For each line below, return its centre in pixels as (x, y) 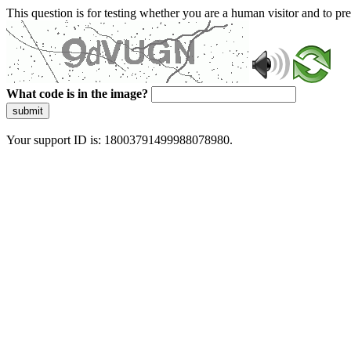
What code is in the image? (77, 94)
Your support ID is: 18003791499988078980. (119, 140)
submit (28, 111)
